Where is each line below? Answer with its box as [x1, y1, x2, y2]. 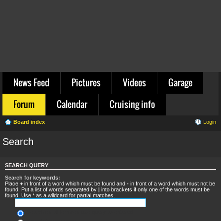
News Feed [13, 76, 49, 89]
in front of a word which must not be [129, 180, 215, 186]
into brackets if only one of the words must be [100, 186, 210, 192]
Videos [123, 76, 146, 89]
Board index [13, 119, 45, 125]
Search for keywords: [5, 174, 60, 181]
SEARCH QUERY [5, 162, 48, 169]
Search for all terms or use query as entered [25, 209, 133, 215]
